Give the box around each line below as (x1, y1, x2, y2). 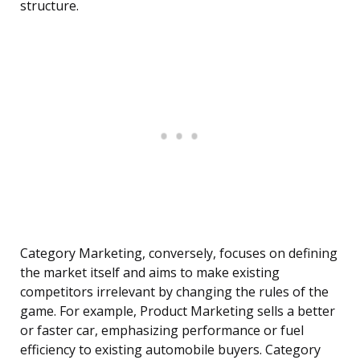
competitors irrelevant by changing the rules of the (20, 283, 329, 301)
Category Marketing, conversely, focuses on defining (20, 244, 337, 263)
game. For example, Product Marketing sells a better (20, 302, 335, 321)
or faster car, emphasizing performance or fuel (20, 321, 304, 340)
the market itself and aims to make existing (20, 264, 280, 282)
